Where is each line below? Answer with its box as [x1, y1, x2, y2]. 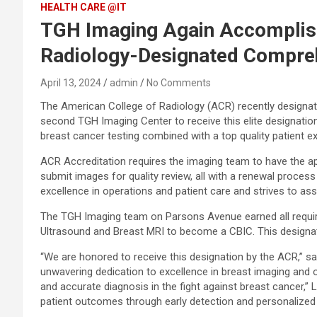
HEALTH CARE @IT [40, 1, 127, 13]
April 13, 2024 [40, 77, 101, 88]
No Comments [146, 77, 211, 88]
